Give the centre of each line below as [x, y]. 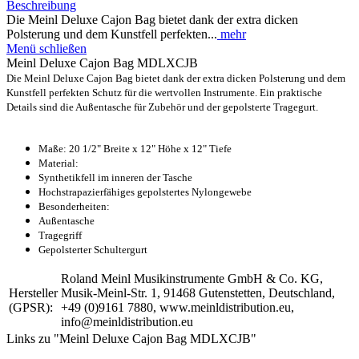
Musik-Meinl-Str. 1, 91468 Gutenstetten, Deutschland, [198, 292]
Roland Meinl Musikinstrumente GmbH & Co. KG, [192, 278]
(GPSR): [31, 307]
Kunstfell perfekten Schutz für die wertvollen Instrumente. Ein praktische [164, 92]
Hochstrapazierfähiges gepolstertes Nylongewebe [145, 192]
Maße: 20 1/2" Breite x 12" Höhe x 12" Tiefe [135, 148]
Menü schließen [46, 48]
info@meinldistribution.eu [127, 321]
